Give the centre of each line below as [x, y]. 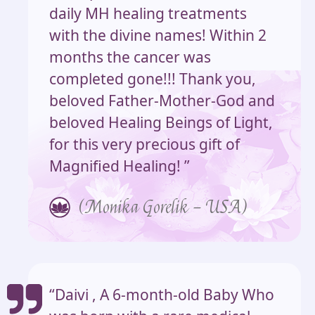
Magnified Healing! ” [120, 166]
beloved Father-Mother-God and [162, 101]
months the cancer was [130, 57]
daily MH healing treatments [148, 14]
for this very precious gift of [144, 144]
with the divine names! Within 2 [158, 36]
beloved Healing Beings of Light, [161, 123]
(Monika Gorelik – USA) [163, 208]
